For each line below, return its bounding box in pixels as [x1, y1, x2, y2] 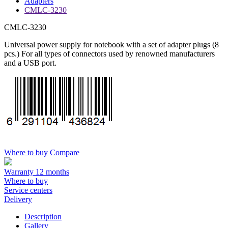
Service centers [4, 186, 52, 195]
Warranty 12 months [4, 167, 69, 177]
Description [24, 212, 62, 221]
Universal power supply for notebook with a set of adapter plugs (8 [4, 40, 219, 49]
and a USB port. [4, 59, 56, 68]
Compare [50, 148, 79, 157]
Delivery [4, 195, 32, 204]
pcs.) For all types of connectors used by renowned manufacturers [4, 49, 215, 59]
